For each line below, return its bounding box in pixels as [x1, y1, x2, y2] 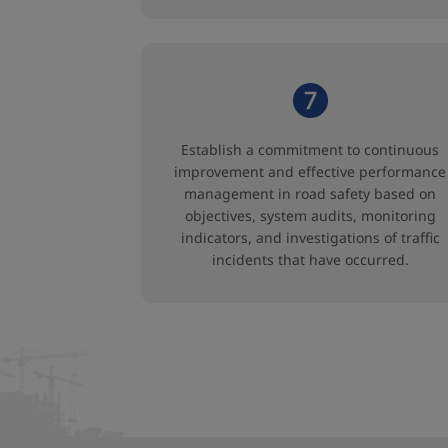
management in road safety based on [184, 184, 436, 203]
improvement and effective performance [174, 162, 446, 181]
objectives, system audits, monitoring [184, 206, 436, 225]
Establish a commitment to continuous [181, 140, 439, 159]
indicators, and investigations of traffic [180, 228, 440, 247]
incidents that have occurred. [211, 250, 409, 269]
